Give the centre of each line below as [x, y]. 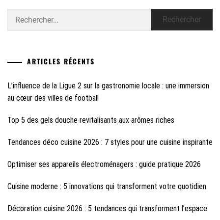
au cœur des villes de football [53, 98]
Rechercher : [24, 14]
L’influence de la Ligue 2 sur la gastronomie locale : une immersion [108, 86]
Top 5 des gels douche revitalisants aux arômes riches [91, 120]
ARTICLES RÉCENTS [61, 61]
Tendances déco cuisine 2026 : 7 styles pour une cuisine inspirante [110, 142]
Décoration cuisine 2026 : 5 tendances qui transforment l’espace [107, 209]
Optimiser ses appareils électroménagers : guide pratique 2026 [104, 165]
